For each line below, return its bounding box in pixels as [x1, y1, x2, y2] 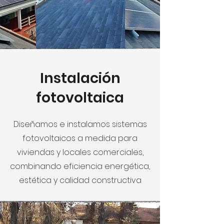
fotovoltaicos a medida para [22, 132, 137, 144]
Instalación [39, 68, 120, 88]
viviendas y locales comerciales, [16, 146, 143, 158]
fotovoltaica [36, 87, 124, 107]
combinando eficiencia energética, [10, 160, 150, 172]
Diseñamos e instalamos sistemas [13, 118, 147, 130]
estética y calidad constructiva [18, 174, 141, 186]
